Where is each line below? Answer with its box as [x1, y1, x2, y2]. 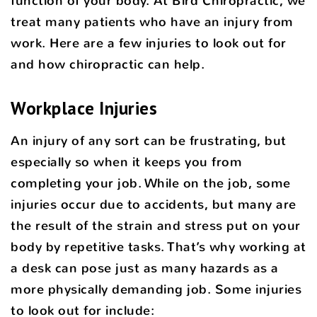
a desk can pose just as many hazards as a [11, 259, 279, 277]
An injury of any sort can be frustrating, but [11, 132, 287, 149]
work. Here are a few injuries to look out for [11, 34, 287, 52]
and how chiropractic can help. [11, 55, 204, 73]
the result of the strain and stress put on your [11, 217, 301, 234]
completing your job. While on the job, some [11, 174, 291, 192]
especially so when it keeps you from [11, 153, 242, 171]
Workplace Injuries [11, 96, 157, 120]
